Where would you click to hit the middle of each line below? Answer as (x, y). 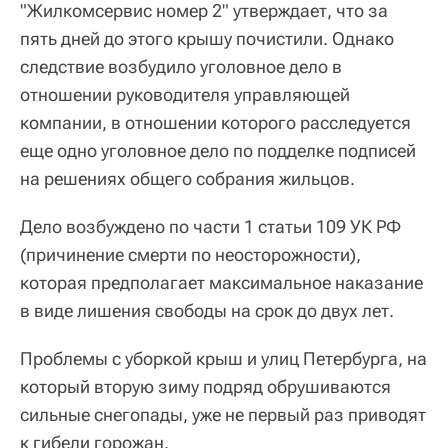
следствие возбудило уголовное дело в (181, 66)
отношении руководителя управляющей (185, 94)
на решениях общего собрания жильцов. (187, 178)
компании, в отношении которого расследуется (215, 122)
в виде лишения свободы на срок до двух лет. (207, 310)
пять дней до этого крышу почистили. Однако (207, 38)
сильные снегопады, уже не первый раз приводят (223, 414)
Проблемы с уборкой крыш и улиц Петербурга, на (223, 358)
